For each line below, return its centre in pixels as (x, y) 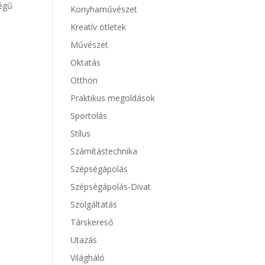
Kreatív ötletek (98, 27)
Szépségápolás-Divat (111, 187)
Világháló (88, 258)
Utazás (84, 240)
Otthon (84, 80)
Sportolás (89, 116)
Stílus (81, 133)
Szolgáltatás (94, 204)
